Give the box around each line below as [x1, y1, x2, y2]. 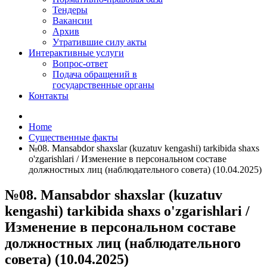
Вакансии [52, 15, 92, 26]
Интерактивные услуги [29, 48, 124, 58]
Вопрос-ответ [52, 58, 108, 69]
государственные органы [52, 80, 154, 91]
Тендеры [52, 5, 88, 15]
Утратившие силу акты [52, 37, 147, 48]
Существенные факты [29, 132, 118, 143]
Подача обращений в [52, 69, 137, 80]
